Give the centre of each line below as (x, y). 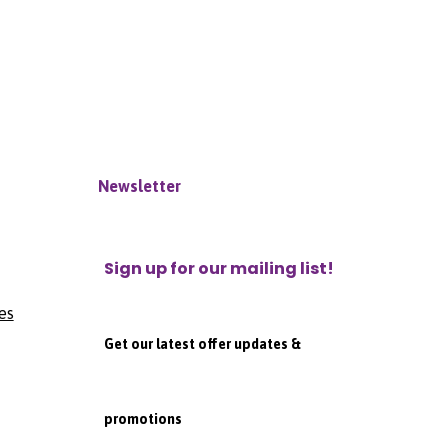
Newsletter (139, 185)
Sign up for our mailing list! (218, 268)
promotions (142, 418)
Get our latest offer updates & (202, 343)
